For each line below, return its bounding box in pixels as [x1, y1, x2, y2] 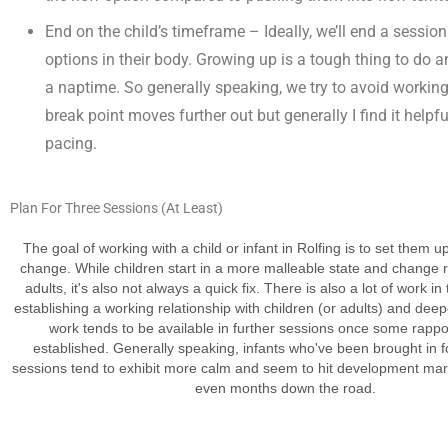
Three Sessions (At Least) [65, 200, 223, 217]
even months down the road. [194, 380, 376, 397]
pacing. [45, 134, 97, 154]
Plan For [10, 200, 65, 217]
